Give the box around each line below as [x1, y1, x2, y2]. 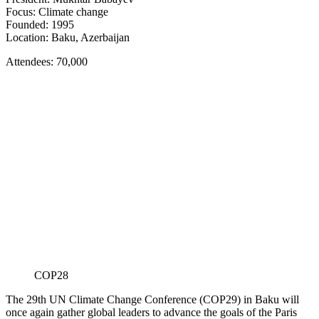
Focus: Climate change [6, 6, 108, 19]
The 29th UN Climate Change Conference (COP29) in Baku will [6, 293, 299, 305]
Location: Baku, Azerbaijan [6, 31, 130, 44]
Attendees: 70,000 [6, 56, 88, 68]
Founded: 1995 [6, 19, 74, 31]
